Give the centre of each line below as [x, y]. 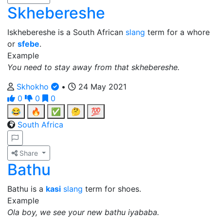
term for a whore [177, 32]
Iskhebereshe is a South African [66, 32]
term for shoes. [112, 189]
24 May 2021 [101, 87]
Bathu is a [27, 189]
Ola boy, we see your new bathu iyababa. [83, 212]
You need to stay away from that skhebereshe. [93, 67]
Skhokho [34, 87]
